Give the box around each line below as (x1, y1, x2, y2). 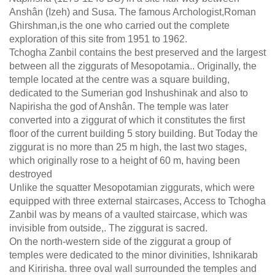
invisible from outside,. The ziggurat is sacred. (9, 223, 207, 234)
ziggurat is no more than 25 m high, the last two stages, (9, 142, 247, 153)
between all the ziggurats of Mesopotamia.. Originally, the (9, 61, 257, 72)
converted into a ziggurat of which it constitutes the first (9, 115, 245, 126)
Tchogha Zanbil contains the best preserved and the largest (9, 47, 266, 58)
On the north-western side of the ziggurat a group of (9, 236, 231, 247)
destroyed (9, 169, 52, 180)
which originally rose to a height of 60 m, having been (9, 155, 240, 166)
